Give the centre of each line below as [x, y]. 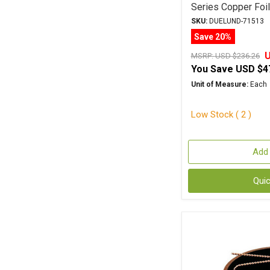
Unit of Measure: [219, 84]
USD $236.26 [237, 56]
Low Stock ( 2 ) [221, 114]
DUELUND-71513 [235, 21]
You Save [212, 69]
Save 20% [213, 36]
